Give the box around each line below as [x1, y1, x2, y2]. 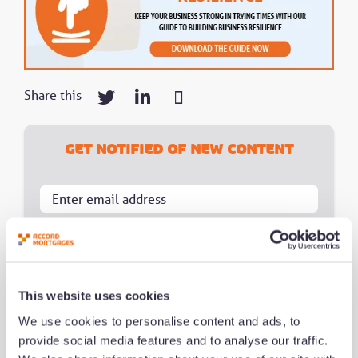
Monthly [68, 334, 109, 348]
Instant [68, 257, 102, 271]
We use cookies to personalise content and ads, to [18, 314, 300, 328]
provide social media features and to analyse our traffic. [18, 333, 328, 347]
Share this [24, 86, 82, 103]
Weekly [68, 308, 103, 322]
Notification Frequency [40, 230, 149, 244]
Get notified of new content [65, 140, 293, 160]
